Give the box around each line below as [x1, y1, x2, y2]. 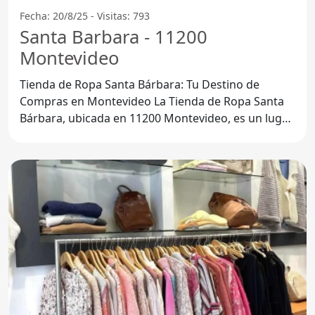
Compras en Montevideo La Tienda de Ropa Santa [20, 93, 154, 109]
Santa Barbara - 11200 [20, 24, 207, 49]
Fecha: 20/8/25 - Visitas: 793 [20, 8, 150, 22]
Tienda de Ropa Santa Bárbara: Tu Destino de [20, 76, 259, 92]
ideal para [20, 127, 72, 143]
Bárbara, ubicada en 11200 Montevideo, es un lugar [20, 110, 293, 126]
